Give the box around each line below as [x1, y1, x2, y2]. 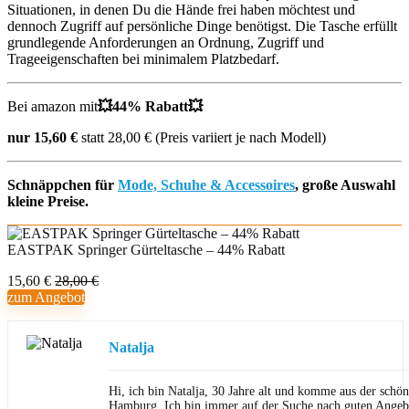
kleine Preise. [7, 194, 89, 209]
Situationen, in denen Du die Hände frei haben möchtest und [7, 2, 355, 17]
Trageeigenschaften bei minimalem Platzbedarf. [7, 51, 279, 67]
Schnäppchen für [7, 177, 118, 193]
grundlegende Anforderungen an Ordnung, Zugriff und [7, 35, 324, 50]
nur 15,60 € [7, 130, 78, 145]
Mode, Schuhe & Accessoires [118, 177, 295, 193]
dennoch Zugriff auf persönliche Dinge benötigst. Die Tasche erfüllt [7, 18, 397, 34]
